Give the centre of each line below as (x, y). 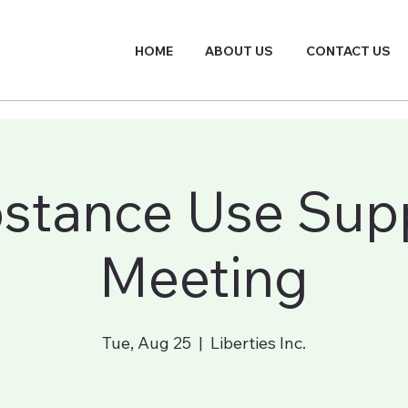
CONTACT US (349, 51)
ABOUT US (240, 51)
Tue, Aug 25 (147, 343)
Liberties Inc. (258, 343)
